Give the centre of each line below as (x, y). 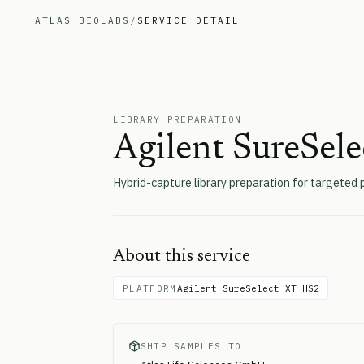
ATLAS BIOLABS (82, 21)
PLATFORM (149, 288)
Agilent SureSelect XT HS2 (248, 288)
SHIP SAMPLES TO (191, 346)
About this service (182, 256)
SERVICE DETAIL (188, 21)
